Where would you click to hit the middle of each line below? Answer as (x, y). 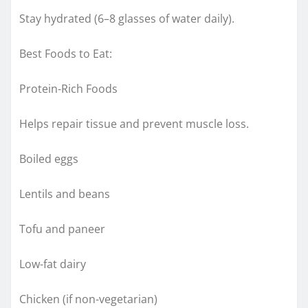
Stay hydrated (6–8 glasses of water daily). (127, 18)
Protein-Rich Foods (68, 88)
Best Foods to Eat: (66, 53)
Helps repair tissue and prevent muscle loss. (134, 123)
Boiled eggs (49, 158)
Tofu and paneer (62, 229)
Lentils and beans (65, 194)
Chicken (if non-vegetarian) (88, 299)
